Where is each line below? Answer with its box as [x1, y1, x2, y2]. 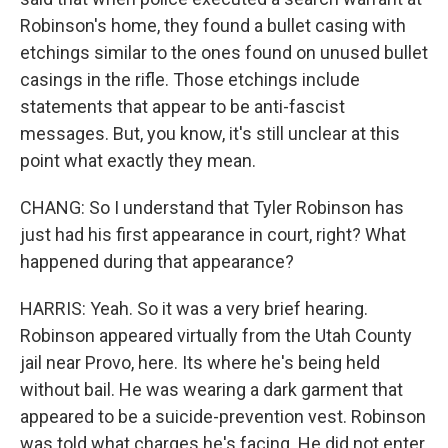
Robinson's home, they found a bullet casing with [20, 15, 406, 36]
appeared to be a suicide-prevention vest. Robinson [20, 406, 426, 427]
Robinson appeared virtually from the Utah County [20, 325, 412, 346]
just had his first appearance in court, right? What [20, 224, 406, 245]
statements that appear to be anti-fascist [20, 96, 345, 117]
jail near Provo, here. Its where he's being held [20, 352, 380, 373]
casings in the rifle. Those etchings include [20, 69, 360, 90]
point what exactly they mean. [20, 150, 256, 171]
